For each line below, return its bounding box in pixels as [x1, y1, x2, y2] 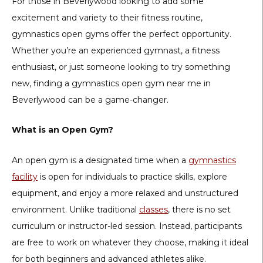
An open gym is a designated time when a [12, 154, 188, 166]
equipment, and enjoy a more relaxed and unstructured [12, 187, 238, 198]
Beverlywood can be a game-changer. [12, 95, 168, 105]
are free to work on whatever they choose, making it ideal [12, 237, 248, 248]
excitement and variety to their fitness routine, [12, 12, 203, 23]
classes [139, 204, 168, 215]
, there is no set [168, 204, 231, 215]
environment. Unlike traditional [12, 204, 139, 215]
